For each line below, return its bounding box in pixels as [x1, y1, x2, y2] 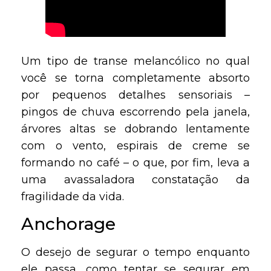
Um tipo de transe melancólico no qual [21, 54, 250, 68]
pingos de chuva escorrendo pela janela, [21, 105, 250, 119]
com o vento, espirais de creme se [21, 139, 250, 153]
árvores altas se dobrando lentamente [21, 122, 250, 136]
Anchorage [21, 213, 116, 234]
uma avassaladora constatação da [21, 173, 250, 187]
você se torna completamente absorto [21, 71, 250, 85]
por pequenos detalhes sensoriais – [21, 88, 250, 102]
